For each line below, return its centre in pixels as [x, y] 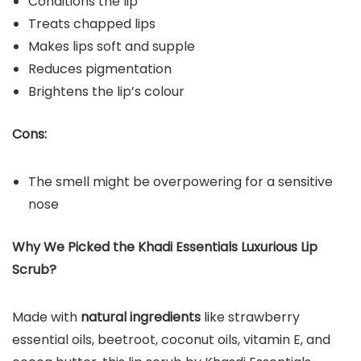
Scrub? [34, 269]
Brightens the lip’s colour [106, 91]
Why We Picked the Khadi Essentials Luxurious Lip [165, 247]
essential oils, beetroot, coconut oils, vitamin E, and [171, 339]
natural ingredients [139, 317]
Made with [45, 317]
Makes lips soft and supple [113, 46]
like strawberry [250, 317]
